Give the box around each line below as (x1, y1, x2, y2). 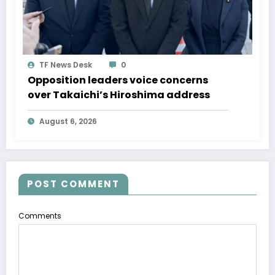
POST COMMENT (27, 177, 120, 190)
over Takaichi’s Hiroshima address (28, 87, 210, 102)
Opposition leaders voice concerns (28, 72, 208, 87)
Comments (18, 210, 61, 221)
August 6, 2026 (39, 115, 97, 126)
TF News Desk (39, 59, 92, 70)
